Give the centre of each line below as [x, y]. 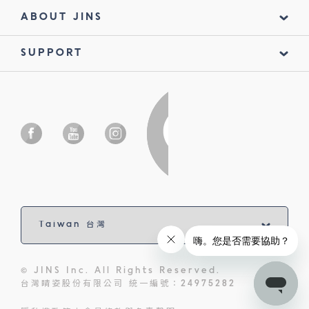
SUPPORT [52, 53]
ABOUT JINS [62, 17]
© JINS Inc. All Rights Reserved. [121, 271]
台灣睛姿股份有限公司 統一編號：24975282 [128, 284]
